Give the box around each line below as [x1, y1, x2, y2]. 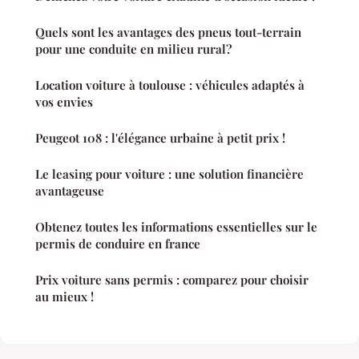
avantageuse [35, 182, 104, 199]
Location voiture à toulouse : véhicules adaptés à [35, 76, 305, 93]
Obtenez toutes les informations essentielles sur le [35, 218, 317, 235]
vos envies [35, 93, 93, 110]
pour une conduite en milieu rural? [35, 40, 232, 57]
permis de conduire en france [35, 235, 200, 252]
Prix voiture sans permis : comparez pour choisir [35, 271, 309, 288]
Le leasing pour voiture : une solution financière [35, 165, 304, 182]
